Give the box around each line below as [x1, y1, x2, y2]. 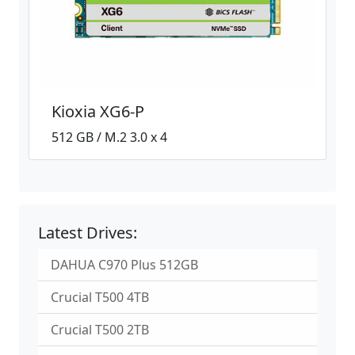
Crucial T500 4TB [51, 288, 149, 306]
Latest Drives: [38, 221, 137, 243]
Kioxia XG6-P [52, 100, 144, 122]
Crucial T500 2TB [51, 320, 149, 338]
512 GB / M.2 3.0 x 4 [52, 128, 167, 146]
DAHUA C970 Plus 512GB [51, 255, 198, 273]
